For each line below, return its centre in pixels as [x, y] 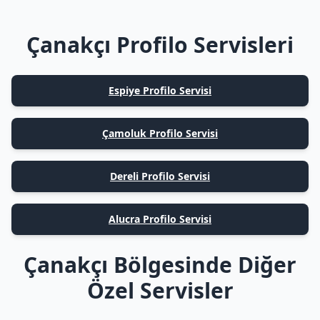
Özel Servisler [160, 290]
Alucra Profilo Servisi [160, 219]
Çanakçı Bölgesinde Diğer [160, 265]
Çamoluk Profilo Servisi [160, 133]
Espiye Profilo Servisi [160, 90]
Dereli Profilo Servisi [160, 176]
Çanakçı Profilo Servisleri [160, 45]
